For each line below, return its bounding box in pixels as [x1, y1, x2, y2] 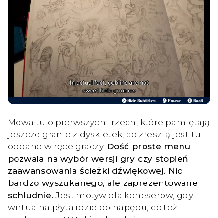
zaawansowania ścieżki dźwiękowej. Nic [8, 165, 182, 176]
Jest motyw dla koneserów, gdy [56, 189, 194, 200]
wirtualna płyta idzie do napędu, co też [8, 201, 178, 212]
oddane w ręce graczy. [8, 141, 107, 151]
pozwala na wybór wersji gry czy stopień [8, 153, 189, 163]
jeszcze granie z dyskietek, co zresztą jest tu [8, 128, 201, 139]
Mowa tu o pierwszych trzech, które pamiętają [8, 116, 210, 127]
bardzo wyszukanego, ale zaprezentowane [8, 177, 198, 188]
